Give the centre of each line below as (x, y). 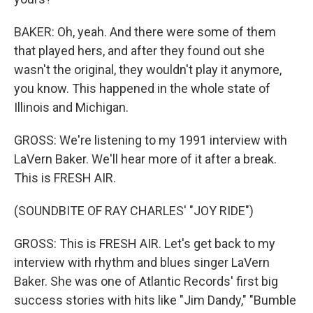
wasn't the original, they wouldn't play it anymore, (148, 70)
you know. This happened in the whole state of (142, 88)
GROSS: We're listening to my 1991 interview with (151, 140)
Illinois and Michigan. (71, 107)
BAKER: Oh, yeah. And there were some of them (145, 32)
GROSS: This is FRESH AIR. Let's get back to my (145, 243)
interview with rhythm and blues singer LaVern (142, 262)
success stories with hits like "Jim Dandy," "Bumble (155, 300)
